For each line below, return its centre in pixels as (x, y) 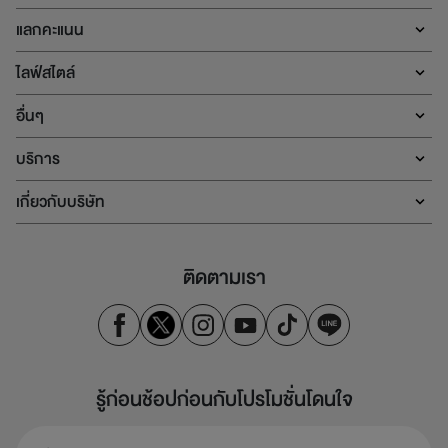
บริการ (38, 159)
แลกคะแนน (50, 30)
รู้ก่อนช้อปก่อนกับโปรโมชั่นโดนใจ (224, 400)
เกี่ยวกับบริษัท (60, 202)
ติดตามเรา (224, 278)
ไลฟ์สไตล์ (45, 73)
